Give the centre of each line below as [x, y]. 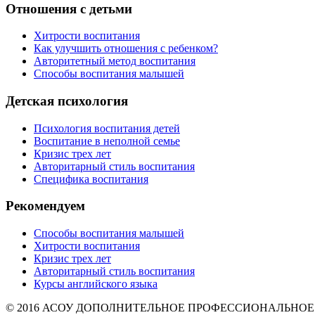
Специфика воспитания [91, 179]
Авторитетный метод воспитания [115, 61]
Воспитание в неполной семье [107, 141]
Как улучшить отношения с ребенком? [126, 49]
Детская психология [67, 101]
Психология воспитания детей [107, 128]
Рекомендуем [45, 206]
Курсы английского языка [96, 284]
